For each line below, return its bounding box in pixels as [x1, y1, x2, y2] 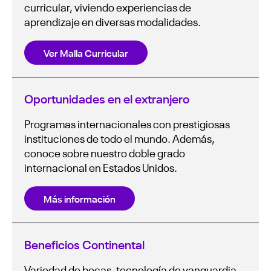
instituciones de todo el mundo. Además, [24, 130, 215, 145]
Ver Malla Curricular [44, 45, 128, 59]
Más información [44, 191, 116, 205]
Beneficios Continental [24, 235, 145, 252]
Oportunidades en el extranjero [24, 89, 189, 106]
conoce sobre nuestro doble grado [24, 145, 185, 160]
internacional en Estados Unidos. [24, 159, 177, 174]
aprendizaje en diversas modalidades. [24, 13, 201, 28]
